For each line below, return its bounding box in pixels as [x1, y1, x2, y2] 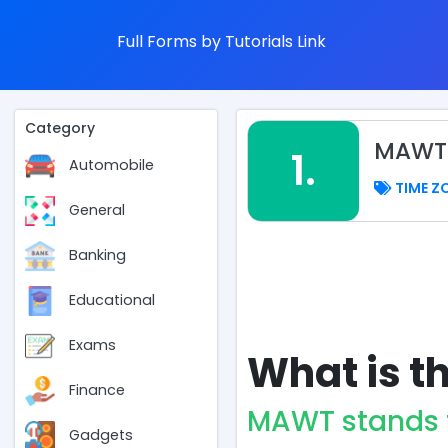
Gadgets [69, 425, 133, 446]
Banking [69, 245, 126, 266]
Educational [69, 290, 155, 311]
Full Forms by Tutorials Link [117, 30, 326, 53]
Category [25, 118, 95, 138]
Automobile [69, 155, 154, 176]
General [69, 200, 125, 221]
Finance [69, 380, 125, 401]
